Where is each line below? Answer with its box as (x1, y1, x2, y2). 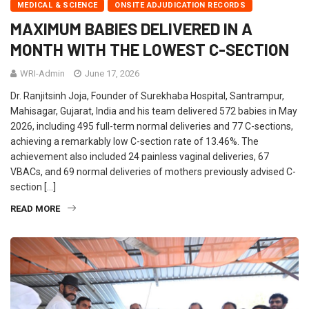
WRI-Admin (20, 68, 65, 79)
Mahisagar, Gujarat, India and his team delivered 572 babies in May (10, 106, 297, 117)
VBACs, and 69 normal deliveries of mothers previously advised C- (10, 166, 296, 178)
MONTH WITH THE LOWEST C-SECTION (10, 39, 289, 60)
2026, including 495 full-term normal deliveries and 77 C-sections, (10, 121, 293, 132)
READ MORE (10, 203, 60, 215)
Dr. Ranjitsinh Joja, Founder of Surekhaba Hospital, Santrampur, (10, 90, 284, 102)
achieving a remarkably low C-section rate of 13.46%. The (10, 136, 259, 148)
